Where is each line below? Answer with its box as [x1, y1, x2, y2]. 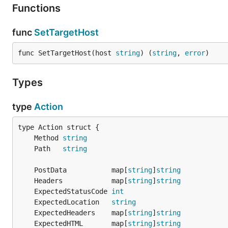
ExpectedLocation [34, 198, 111, 206]
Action [34, 101, 63, 112]
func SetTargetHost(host [18, 49, 116, 57]
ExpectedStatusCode [34, 187, 111, 195]
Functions [12, 2, 63, 14]
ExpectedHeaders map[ [34, 209, 128, 217]
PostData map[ [34, 166, 128, 174]
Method [34, 134, 63, 142]
